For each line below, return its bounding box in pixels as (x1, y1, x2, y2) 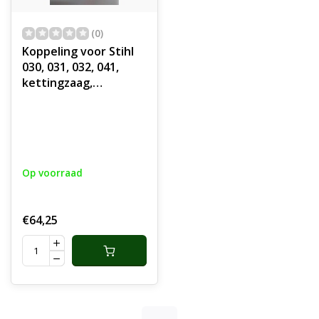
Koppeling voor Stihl (22, 43, 134, 59)
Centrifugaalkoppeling (22, 106, 147, 122)
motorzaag (22, 90, 83, 106)
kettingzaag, (22, 75, 93, 90)
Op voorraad (22, 166, 83, 179)
